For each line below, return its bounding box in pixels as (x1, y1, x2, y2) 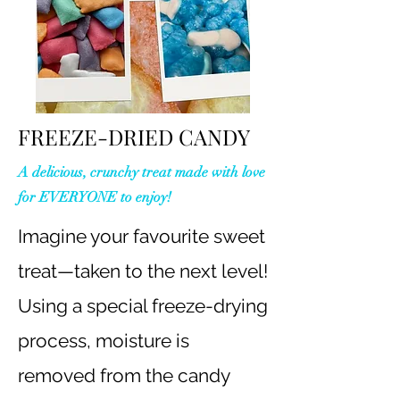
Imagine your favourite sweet (18, 224, 265, 247)
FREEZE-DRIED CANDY (18, 121, 250, 151)
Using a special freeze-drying (18, 294, 268, 317)
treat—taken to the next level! (18, 259, 268, 282)
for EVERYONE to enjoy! (18, 187, 171, 206)
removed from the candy (18, 363, 229, 387)
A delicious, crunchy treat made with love (18, 162, 265, 181)
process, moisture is (18, 329, 189, 352)
